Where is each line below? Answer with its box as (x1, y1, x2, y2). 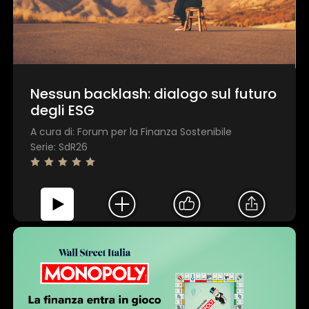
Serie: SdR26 (30, 139, 88, 154)
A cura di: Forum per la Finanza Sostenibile (30, 124, 232, 139)
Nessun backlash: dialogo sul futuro (30, 83, 277, 103)
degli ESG (30, 100, 95, 120)
